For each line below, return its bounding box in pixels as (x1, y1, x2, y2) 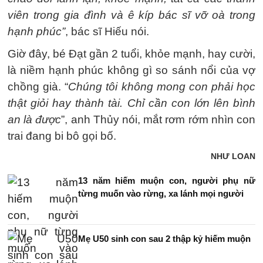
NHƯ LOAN (211, 151, 255, 161)
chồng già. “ (8, 80, 69, 93)
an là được (8, 113, 62, 126)
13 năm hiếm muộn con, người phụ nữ (78, 176, 255, 186)
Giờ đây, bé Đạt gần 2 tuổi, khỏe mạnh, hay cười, (8, 48, 255, 60)
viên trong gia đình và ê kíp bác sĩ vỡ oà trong (8, 9, 255, 21)
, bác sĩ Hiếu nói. (65, 25, 149, 38)
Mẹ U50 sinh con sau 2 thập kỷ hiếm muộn (78, 234, 251, 244)
